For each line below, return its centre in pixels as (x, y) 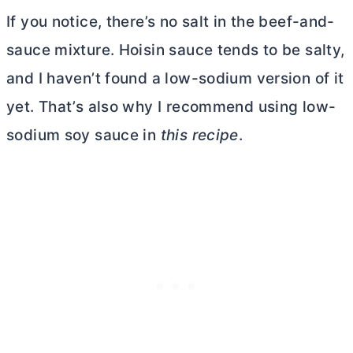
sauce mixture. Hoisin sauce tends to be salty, (176, 50)
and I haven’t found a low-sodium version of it (175, 79)
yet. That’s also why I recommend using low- (171, 107)
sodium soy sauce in (82, 136)
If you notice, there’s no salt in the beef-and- (171, 22)
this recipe (197, 136)
